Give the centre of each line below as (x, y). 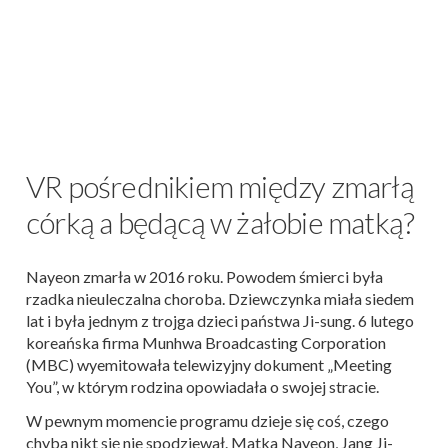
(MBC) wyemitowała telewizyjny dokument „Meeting (209, 364)
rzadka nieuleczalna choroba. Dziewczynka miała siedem (220, 298)
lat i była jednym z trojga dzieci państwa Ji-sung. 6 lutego (220, 320)
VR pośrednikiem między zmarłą (220, 186)
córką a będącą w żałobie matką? (220, 222)
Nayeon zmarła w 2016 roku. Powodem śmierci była (204, 276)
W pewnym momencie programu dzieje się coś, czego (207, 420)
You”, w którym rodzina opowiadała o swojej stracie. (202, 386)
